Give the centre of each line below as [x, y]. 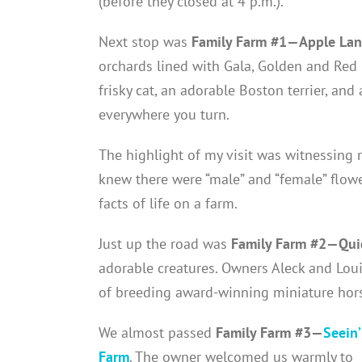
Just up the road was [165, 243]
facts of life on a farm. [168, 203]
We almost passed [157, 332]
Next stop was [145, 41]
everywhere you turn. [164, 114]
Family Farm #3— [269, 332]
